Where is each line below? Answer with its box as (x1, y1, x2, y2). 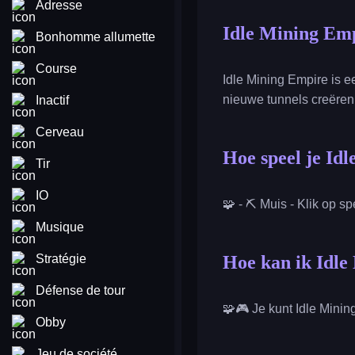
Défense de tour (36, 284, 125, 297)
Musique (36, 220, 84, 234)
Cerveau (36, 125, 84, 139)
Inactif (36, 94, 69, 107)
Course (36, 62, 77, 75)
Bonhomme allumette (36, 30, 155, 44)
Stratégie (36, 252, 86, 265)
